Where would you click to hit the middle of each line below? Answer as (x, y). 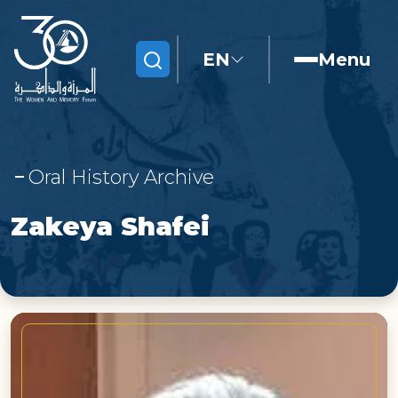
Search (164, 58)
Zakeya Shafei (110, 227)
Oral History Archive (121, 177)
